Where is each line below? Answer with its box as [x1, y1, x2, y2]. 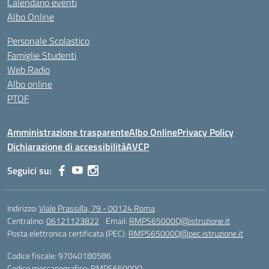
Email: [106, 214, 129, 227]
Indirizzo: [7, 202, 39, 214]
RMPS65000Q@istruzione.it [129, 214, 230, 227]
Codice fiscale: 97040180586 [7, 249, 111, 262]
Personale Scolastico [7, 34, 89, 48]
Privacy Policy [177, 125, 234, 139]
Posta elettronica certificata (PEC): [7, 227, 128, 240]
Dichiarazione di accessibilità [7, 139, 126, 154]
